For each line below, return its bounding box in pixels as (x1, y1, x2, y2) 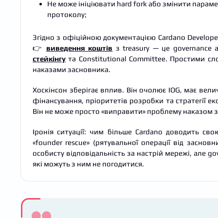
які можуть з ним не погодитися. (33, 159, 144, 168)
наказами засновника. (33, 65, 110, 73)
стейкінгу (33, 54, 66, 63)
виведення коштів (46, 43, 113, 52)
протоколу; (47, 10, 87, 18)
